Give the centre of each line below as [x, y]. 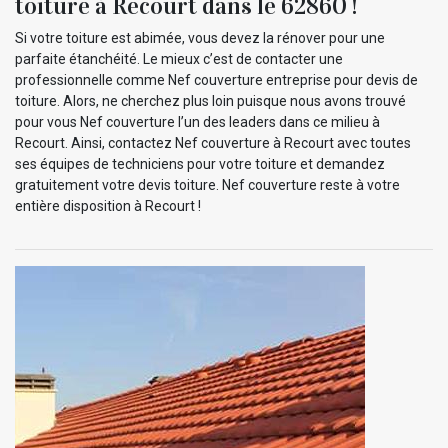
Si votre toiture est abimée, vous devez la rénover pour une [200, 37]
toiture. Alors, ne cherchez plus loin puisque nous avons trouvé [210, 100]
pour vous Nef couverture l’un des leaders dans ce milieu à [197, 121]
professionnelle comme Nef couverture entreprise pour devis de [216, 79]
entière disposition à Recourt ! [108, 205]
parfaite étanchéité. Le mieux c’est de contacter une [179, 58]
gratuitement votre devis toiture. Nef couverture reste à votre [207, 184]
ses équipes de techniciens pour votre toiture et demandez [200, 163]
